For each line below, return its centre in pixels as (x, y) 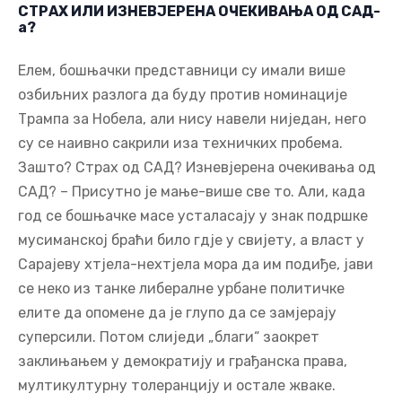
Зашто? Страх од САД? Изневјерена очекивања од (197, 167)
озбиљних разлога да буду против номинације (183, 94)
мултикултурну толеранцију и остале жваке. (177, 385)
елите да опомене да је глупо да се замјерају (177, 312)
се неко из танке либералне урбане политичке (181, 288)
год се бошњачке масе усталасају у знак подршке (193, 215)
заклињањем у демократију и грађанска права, (183, 361)
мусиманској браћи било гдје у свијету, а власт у (191, 240)
